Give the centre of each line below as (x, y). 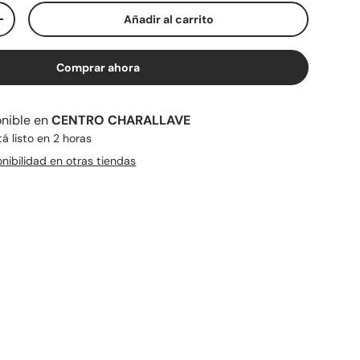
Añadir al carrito (168, 19)
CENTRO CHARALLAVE (121, 120)
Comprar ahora (98, 67)
